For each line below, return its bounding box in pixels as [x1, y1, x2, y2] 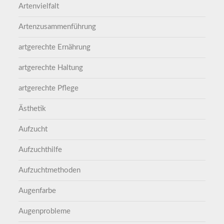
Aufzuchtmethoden [18, 166, 81, 174]
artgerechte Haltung [18, 63, 83, 71]
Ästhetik [18, 104, 46, 112]
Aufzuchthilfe [18, 145, 62, 153]
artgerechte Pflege [18, 84, 79, 92]
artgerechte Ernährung [18, 43, 91, 51]
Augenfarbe [18, 186, 56, 194]
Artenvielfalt [18, 2, 59, 10]
